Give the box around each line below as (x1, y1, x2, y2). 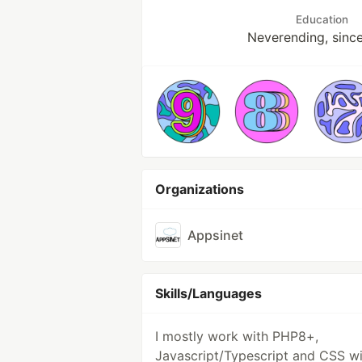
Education (296, 13, 348, 26)
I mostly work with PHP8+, (155, 328, 318, 344)
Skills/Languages (155, 285, 262, 301)
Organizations (155, 181, 244, 197)
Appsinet (187, 227, 243, 243)
